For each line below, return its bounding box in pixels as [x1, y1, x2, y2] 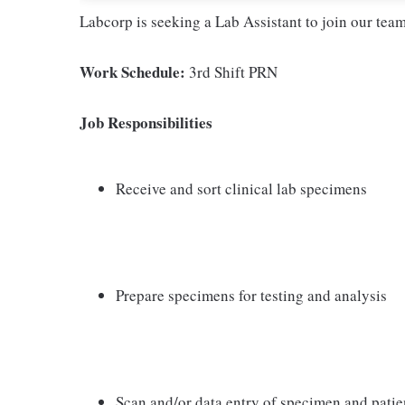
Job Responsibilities [80, 110, 212, 134]
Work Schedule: [80, 60, 189, 83]
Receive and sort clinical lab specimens [116, 177, 367, 199]
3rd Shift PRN [189, 61, 278, 82]
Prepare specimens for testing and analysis [116, 284, 387, 306]
